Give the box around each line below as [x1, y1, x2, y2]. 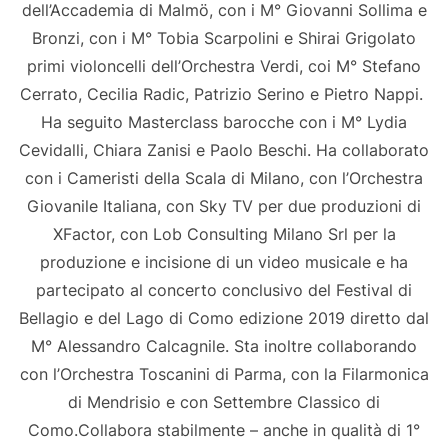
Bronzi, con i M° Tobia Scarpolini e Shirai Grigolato [32, 28, 416, 49]
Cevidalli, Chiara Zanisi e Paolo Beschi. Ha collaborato [19, 140, 429, 161]
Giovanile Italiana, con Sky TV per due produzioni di [27, 196, 421, 217]
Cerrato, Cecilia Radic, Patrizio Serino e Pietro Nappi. [20, 84, 428, 105]
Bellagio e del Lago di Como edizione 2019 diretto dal [19, 308, 429, 329]
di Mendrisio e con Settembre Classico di [68, 392, 380, 413]
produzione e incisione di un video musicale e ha [40, 252, 408, 273]
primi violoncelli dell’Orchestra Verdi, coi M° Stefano [27, 56, 421, 77]
